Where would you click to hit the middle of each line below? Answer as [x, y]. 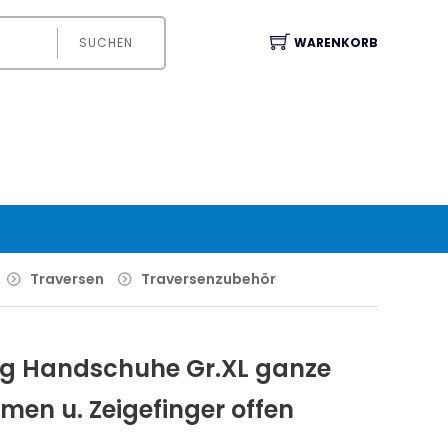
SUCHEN [105, 43]
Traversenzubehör [208, 278]
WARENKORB [336, 43]
